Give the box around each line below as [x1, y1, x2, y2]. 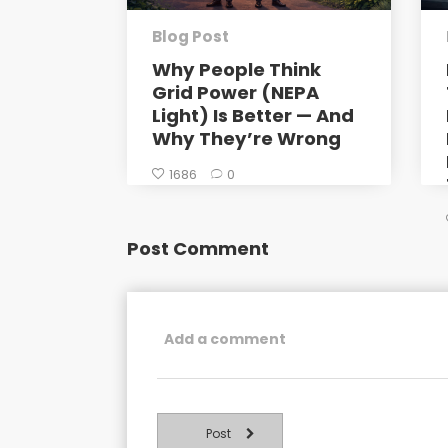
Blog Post [152, 26, 229, 48]
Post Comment [127, 236, 269, 262]
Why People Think [152, 57, 321, 83]
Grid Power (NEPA [152, 80, 319, 106]
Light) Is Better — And [152, 103, 354, 129]
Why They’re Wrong [152, 126, 341, 152]
